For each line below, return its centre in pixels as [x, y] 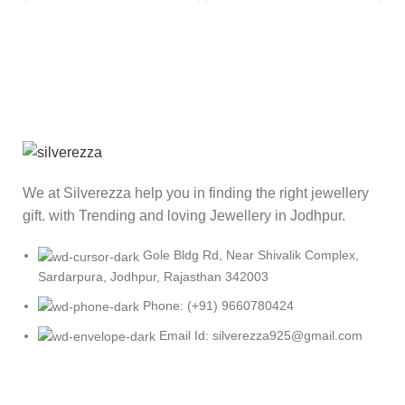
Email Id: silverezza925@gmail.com [261, 335]
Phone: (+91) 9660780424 [218, 305]
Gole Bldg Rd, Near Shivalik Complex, [251, 255]
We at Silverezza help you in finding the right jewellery [196, 193]
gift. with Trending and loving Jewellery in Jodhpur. [186, 216]
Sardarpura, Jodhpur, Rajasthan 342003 [153, 276]
